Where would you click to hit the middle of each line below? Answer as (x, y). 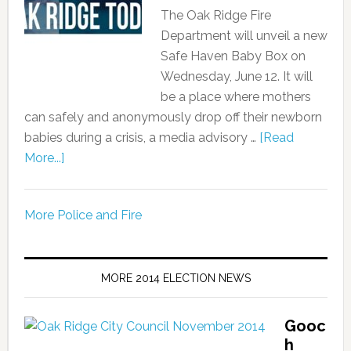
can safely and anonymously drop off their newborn (173, 117)
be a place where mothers (235, 97)
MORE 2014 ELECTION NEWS (175, 278)
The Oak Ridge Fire (215, 15)
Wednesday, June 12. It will (236, 76)
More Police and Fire (83, 215)
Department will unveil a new (244, 36)
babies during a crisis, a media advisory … (141, 138)
